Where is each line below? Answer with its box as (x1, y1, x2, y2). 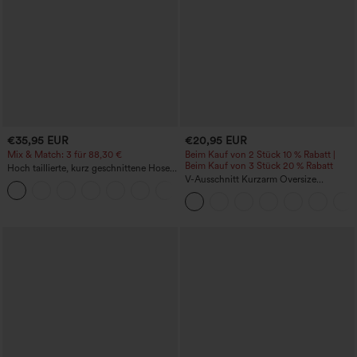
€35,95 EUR (7, 133, 69, 147)
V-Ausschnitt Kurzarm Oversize (184, 174, 316, 186)
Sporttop (184, 196, 222, 208)
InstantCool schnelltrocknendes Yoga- (184, 185, 346, 197)
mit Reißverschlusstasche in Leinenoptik (7, 174, 175, 186)
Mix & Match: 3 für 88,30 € (7, 149, 122, 161)
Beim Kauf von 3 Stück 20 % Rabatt (184, 160, 333, 172)
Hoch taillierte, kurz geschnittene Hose (7, 163, 170, 175)
